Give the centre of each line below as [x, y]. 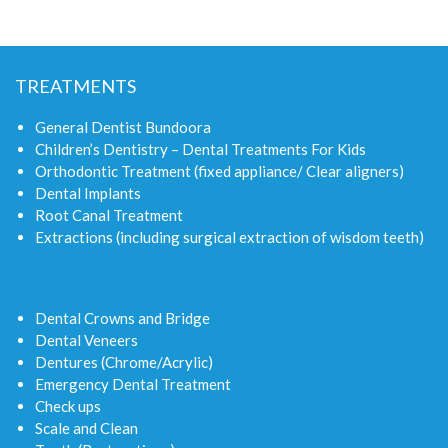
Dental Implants [88, 192]
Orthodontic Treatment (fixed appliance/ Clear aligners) [219, 170]
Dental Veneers [86, 339]
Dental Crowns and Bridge [122, 317]
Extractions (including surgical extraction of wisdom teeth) [229, 236]
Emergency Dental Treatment [133, 383]
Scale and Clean [86, 427]
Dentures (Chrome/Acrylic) [124, 361]
